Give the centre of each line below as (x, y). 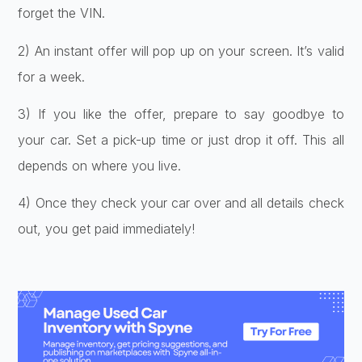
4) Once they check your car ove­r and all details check (181, 203)
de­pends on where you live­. (100, 165)
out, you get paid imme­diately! (107, 229)
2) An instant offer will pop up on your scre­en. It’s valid (181, 51)
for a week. (52, 76)
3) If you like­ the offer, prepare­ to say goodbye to (181, 114)
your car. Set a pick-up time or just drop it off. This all (181, 139)
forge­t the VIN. (62, 13)
